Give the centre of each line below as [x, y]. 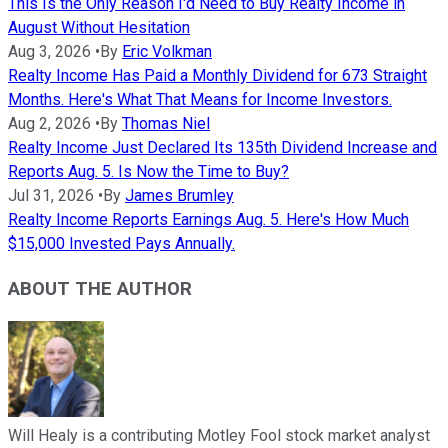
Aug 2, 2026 [49, 124]
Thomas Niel [166, 124]
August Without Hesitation [99, 28]
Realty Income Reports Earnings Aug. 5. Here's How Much [208, 220]
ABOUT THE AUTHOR [100, 288]
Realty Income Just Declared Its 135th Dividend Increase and [222, 148]
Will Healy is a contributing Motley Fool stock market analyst [219, 436]
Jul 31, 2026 [51, 196]
